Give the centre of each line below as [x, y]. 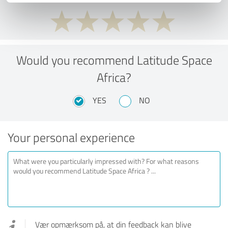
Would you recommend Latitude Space [114, 60]
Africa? [114, 77]
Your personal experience [71, 137]
